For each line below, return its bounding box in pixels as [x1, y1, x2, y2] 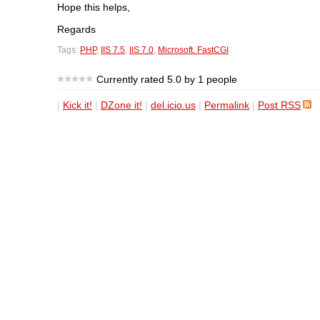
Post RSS [258, 99, 301, 111]
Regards [57, 23, 96, 35]
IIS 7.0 [129, 44, 154, 55]
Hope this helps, [57, 1, 130, 14]
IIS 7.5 [101, 44, 125, 55]
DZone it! [101, 99, 142, 111]
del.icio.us [151, 99, 196, 111]
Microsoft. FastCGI [158, 44, 229, 55]
